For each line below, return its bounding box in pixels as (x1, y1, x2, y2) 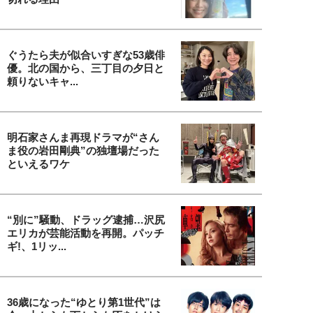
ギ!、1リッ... (7, 240, 66, 252)
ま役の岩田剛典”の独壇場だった (7, 144, 159, 156)
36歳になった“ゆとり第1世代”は (7, 296, 161, 308)
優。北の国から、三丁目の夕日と (7, 61, 164, 74)
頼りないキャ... (7, 75, 78, 87)
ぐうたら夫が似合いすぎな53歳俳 (7, 48, 165, 61)
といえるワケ (7, 157, 70, 170)
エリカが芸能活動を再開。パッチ (7, 226, 164, 239)
